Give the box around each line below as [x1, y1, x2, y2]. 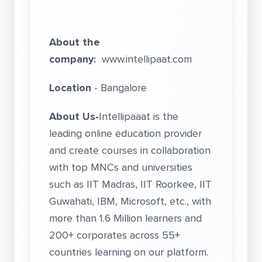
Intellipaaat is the [99, 109, 178, 124]
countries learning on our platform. [49, 244, 211, 260]
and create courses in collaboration [49, 143, 211, 158]
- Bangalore [91, 80, 147, 95]
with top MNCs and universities [49, 160, 192, 175]
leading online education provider [49, 126, 202, 141]
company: [49, 51, 96, 67]
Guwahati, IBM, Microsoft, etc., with [49, 194, 211, 209]
